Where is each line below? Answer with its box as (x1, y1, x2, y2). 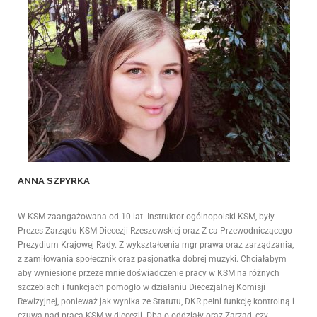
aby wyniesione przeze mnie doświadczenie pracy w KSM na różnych (18, 268, 279, 279)
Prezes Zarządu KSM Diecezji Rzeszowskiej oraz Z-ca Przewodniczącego (18, 226, 292, 236)
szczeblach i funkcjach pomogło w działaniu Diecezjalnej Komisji (18, 282, 265, 293)
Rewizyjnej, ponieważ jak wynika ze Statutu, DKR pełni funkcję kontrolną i (18, 296, 294, 307)
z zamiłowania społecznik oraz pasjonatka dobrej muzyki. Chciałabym (18, 254, 287, 265)
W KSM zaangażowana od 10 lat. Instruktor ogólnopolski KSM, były (18, 212, 275, 222)
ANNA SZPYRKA (18, 175, 90, 187)
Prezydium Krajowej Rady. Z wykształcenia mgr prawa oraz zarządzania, (18, 240, 294, 250)
